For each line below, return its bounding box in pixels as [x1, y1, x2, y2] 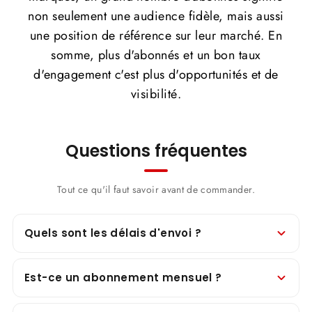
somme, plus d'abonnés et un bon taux [51, 46, 261, 65]
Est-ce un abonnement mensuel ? [24, 270, 222, 286]
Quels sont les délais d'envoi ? [24, 226, 202, 241]
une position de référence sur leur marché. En [29, 26, 283, 45]
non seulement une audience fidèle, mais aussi [28, 7, 284, 26]
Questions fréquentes [65, 139, 247, 163]
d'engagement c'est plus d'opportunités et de [33, 65, 279, 84]
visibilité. [131, 85, 181, 104]
